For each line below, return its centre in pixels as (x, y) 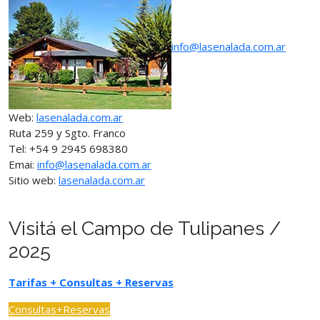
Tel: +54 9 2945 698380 (68, 149)
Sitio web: (34, 180)
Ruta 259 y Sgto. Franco (67, 133)
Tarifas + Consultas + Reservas (91, 282)
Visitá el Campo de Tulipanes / (145, 228)
